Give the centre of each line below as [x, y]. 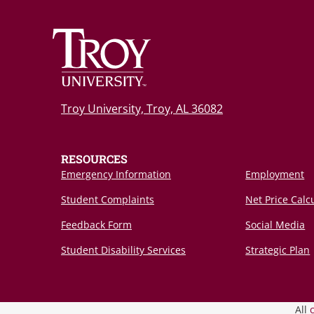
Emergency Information [116, 174]
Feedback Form [96, 225]
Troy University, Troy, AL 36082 [142, 108]
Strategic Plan [278, 250]
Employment [275, 174]
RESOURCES [94, 159]
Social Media [275, 225]
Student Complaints [108, 199]
